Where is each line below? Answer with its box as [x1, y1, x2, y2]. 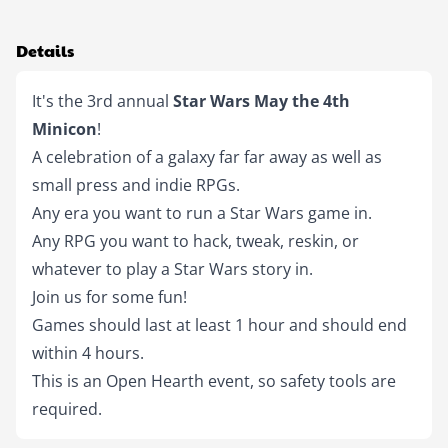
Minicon [32, 118, 97, 140]
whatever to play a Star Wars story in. [32, 258, 313, 280]
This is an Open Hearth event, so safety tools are [32, 370, 400, 392]
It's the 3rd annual [32, 90, 173, 112]
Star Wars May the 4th [173, 90, 354, 112]
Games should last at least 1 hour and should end [32, 314, 411, 336]
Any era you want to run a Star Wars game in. [32, 202, 372, 224]
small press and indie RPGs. [32, 174, 240, 196]
